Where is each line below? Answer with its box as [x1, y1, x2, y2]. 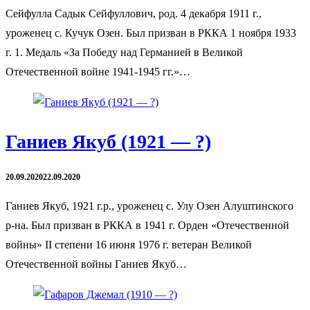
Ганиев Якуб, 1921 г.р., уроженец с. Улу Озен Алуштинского [6, 199, 293, 212]
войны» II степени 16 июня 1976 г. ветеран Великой [6, 238, 252, 250]
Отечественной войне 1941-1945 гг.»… [6, 66, 190, 78]
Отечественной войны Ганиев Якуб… [6, 257, 187, 270]
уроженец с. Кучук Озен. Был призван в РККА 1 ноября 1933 [6, 27, 296, 39]
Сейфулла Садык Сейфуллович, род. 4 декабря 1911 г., [6, 8, 262, 20]
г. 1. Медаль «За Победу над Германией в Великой [6, 46, 243, 59]
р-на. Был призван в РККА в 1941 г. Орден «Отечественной [6, 219, 289, 231]
